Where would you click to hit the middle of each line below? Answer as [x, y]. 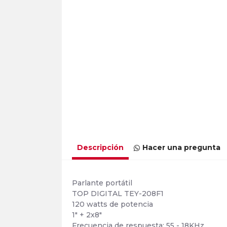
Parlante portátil [102, 183]
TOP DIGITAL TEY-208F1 [118, 194]
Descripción [100, 147]
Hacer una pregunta [181, 147]
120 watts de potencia [112, 204]
